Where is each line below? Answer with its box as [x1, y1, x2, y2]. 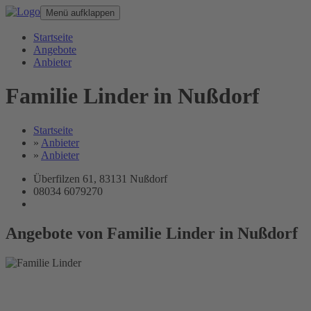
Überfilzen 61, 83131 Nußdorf [33, 172, 167, 185]
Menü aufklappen [46, 8, 115, 18]
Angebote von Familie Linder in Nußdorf [6, 224, 298, 242]
